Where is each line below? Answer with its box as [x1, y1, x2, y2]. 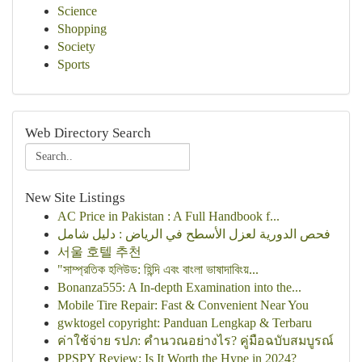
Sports [57, 57, 90, 71]
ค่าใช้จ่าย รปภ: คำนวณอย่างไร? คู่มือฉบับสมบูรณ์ [57, 334, 334, 347]
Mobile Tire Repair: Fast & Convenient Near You [57, 298, 309, 312]
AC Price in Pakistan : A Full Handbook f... [57, 209, 280, 223]
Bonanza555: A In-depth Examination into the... [57, 280, 301, 294]
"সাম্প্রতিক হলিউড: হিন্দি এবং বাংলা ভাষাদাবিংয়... [57, 263, 259, 276]
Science [57, 4, 97, 18]
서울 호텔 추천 [57, 245, 141, 259]
